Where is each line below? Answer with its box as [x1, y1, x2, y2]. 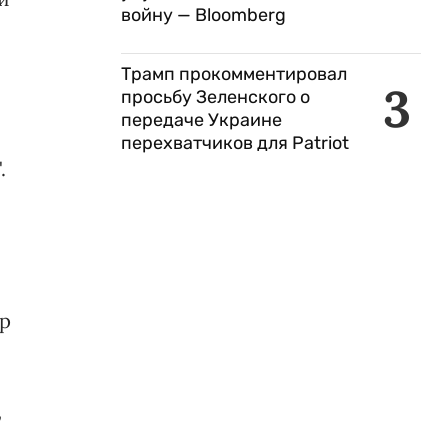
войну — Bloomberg [121, 4, 286, 26]
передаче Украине [121, 109, 282, 131]
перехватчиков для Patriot [121, 132, 353, 154]
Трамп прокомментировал [121, 63, 347, 85]
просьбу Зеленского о [121, 86, 310, 108]
